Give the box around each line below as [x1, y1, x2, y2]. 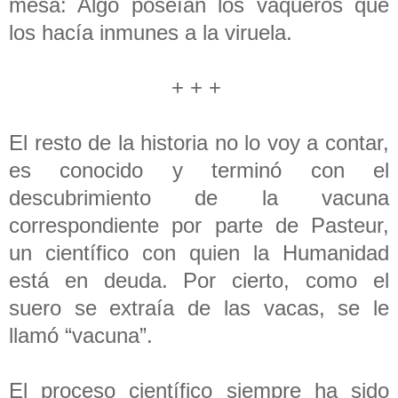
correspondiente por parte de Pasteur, [9, 212, 389, 237]
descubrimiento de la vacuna [9, 185, 389, 210]
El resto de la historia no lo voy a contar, [9, 130, 389, 155]
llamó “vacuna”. [9, 322, 159, 347]
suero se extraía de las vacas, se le [9, 295, 389, 320]
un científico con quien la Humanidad [9, 240, 389, 265]
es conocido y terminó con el [9, 157, 389, 182]
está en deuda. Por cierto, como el [9, 267, 389, 292]
